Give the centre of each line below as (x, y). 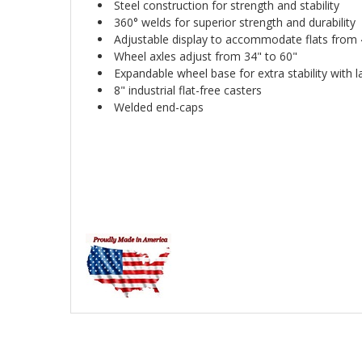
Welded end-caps (159, 107)
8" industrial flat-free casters (188, 90)
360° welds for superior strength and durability (235, 23)
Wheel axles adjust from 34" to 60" (206, 57)
